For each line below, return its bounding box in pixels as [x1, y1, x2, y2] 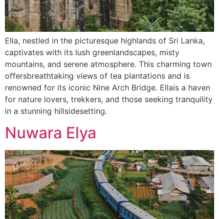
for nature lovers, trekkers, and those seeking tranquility [5, 94, 213, 105]
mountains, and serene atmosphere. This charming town [5, 59, 212, 69]
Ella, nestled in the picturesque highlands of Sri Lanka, [5, 36, 205, 46]
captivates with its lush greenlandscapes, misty [5, 47, 179, 58]
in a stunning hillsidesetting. [5, 106, 107, 116]
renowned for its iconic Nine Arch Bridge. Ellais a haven [5, 83, 210, 93]
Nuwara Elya [5, 123, 96, 143]
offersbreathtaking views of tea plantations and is [5, 71, 190, 81]
